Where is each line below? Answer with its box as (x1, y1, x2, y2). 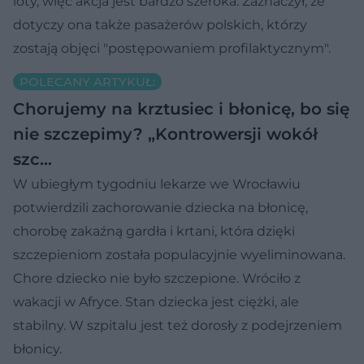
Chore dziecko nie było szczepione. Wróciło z (13, 270, 301, 286)
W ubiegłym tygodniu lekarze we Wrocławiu (13, 175, 301, 192)
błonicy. (13, 340, 62, 357)
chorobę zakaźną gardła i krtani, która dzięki (13, 223, 295, 239)
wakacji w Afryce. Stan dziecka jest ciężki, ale (13, 293, 299, 310)
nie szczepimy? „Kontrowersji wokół (13, 123, 318, 144)
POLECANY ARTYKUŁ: (19, 73, 155, 89)
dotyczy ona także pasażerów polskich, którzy (13, 16, 307, 32)
